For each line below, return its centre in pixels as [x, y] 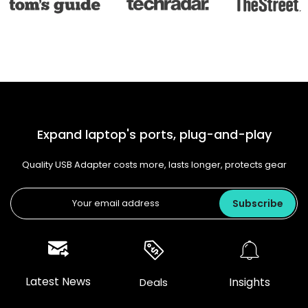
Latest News [58, 282]
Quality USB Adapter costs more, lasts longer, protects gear [154, 164]
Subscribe [257, 203]
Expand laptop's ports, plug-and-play [154, 134]
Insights [250, 282]
